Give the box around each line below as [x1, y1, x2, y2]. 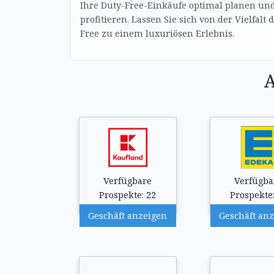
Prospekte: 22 [99, 189, 157, 201]
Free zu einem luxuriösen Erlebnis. [80, 28, 234, 39]
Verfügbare [103, 175, 152, 187]
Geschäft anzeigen [88, 210, 168, 221]
